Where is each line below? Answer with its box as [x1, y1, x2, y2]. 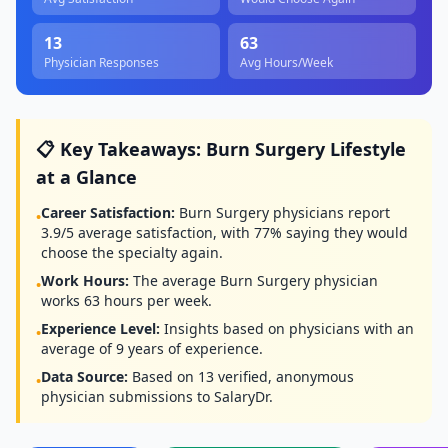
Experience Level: [41, 319, 160, 338]
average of [41, 339, 116, 358]
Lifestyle [325, 137, 406, 161]
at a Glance [36, 165, 137, 189]
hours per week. [100, 291, 212, 310]
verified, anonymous [214, 367, 354, 386]
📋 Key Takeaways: [36, 137, 206, 161]
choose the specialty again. [41, 243, 223, 262]
